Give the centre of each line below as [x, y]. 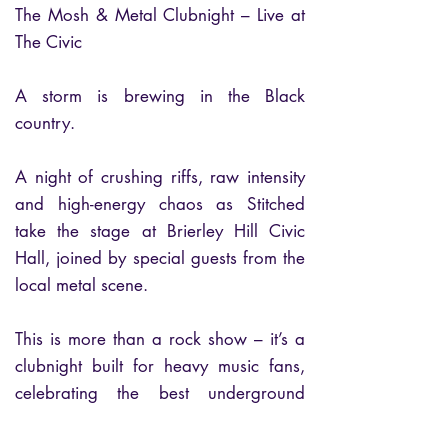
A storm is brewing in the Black [160, 96]
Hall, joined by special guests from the [160, 258]
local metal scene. [81, 285]
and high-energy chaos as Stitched [160, 204]
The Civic [48, 42]
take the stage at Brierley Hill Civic [160, 231]
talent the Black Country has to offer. [160, 420]
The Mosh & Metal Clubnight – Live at [160, 15]
